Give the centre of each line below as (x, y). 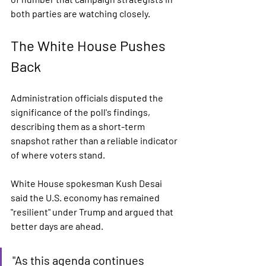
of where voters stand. (58, 155)
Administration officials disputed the (88, 98)
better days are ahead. (57, 226)
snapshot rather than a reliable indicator (95, 140)
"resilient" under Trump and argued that (93, 212)
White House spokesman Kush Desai (87, 183)
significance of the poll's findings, (81, 112)
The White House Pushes (90, 45)
